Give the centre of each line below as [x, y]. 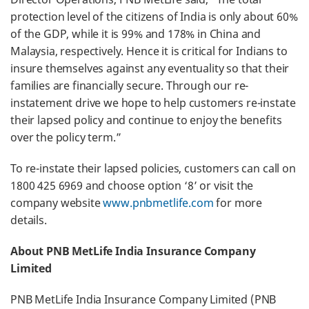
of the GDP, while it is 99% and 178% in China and [136, 34]
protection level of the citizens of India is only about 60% [154, 17]
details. [29, 220]
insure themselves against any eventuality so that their [150, 68]
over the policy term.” [66, 137]
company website [57, 203]
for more [238, 203]
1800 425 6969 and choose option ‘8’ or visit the [132, 186]
